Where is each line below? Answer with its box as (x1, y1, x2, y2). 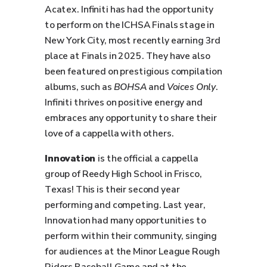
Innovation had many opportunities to (45, 214, 206, 227)
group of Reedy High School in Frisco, (45, 167, 202, 181)
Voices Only (166, 80, 216, 94)
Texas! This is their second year (45, 183, 180, 196)
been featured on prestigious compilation (45, 65, 222, 78)
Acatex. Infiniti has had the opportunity (45, 3, 214, 16)
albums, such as (45, 80, 114, 94)
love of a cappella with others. (45, 127, 174, 140)
